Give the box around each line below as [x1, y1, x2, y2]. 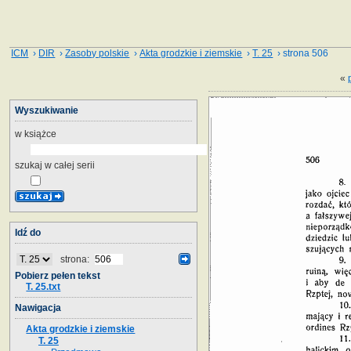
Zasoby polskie [65, 48, 130, 59]
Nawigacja [15, 302, 61, 313]
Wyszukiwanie [15, 104, 78, 116]
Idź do [15, 226, 41, 238]
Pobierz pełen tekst [15, 270, 100, 281]
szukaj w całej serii [15, 159, 95, 171]
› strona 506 [273, 48, 329, 59]
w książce [15, 128, 56, 139]
